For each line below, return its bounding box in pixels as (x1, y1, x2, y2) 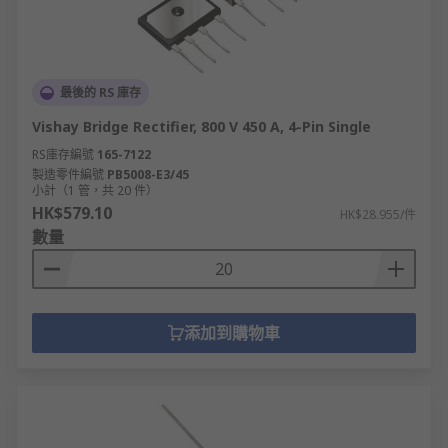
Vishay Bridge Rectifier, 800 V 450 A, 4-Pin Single (32, 117, 371, 136)
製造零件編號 (32, 166, 104, 183)
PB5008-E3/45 (107, 166, 189, 183)
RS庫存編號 (32, 146, 94, 163)
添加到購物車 (184, 322, 280, 344)
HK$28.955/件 (340, 206, 416, 223)
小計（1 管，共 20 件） (32, 182, 158, 199)
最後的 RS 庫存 (60, 84, 141, 101)
